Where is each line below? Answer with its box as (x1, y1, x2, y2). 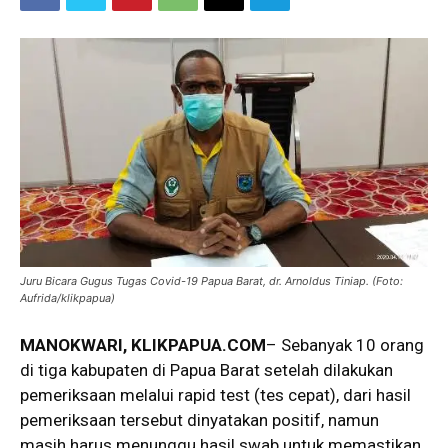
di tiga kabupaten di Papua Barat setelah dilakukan (20, 360, 393, 381)
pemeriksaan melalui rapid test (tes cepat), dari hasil (20, 385, 411, 406)
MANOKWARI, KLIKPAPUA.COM (20, 335, 266, 356)
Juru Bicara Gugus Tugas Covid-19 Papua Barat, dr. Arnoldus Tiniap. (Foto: (20, 274, 403, 289)
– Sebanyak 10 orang (266, 335, 424, 356)
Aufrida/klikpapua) (20, 291, 115, 306)
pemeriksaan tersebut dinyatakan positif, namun (20, 410, 379, 431)
